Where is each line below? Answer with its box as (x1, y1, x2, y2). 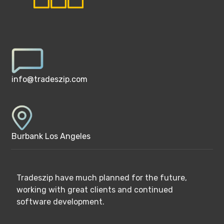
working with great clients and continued (16, 185, 173, 194)
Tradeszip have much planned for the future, (16, 173, 187, 182)
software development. (16, 197, 104, 206)
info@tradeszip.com (11, 74, 87, 84)
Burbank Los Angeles (11, 131, 90, 141)
